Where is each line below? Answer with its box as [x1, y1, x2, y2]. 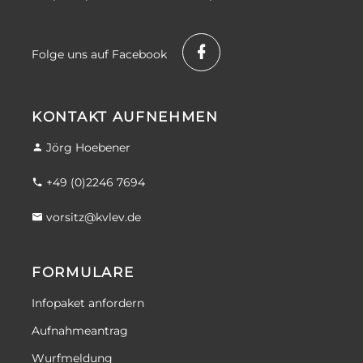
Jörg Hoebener [46, 139, 130, 155]
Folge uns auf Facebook [32, 46, 170, 62]
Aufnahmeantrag [32, 322, 128, 338]
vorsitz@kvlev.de [46, 209, 141, 224]
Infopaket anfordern [32, 295, 144, 310]
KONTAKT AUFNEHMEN [32, 108, 219, 125]
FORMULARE [32, 263, 135, 280]
